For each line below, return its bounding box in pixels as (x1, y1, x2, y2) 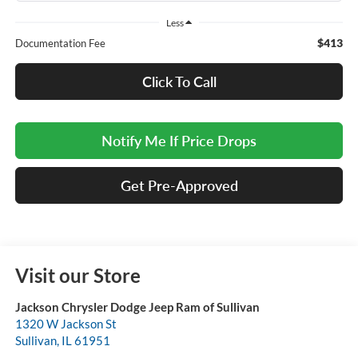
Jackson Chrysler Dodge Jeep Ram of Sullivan (14, 300, 260, 315)
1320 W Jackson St (14, 316, 117, 332)
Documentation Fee (14, 37, 105, 50)
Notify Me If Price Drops (101, 132, 257, 150)
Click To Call (141, 73, 217, 91)
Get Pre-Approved (120, 177, 238, 195)
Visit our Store (14, 264, 141, 288)
